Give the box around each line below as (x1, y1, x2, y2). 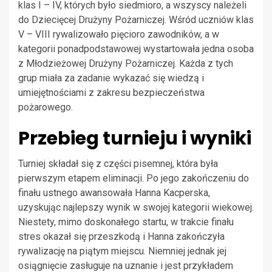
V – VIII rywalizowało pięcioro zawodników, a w (18, 29, 219, 41)
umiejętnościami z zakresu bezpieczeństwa (18, 87, 205, 99)
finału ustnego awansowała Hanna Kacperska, (18, 187, 210, 199)
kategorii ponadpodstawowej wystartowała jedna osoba (18, 43, 254, 55)
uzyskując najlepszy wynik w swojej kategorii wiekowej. (18, 202, 254, 214)
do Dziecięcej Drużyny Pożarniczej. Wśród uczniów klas (18, 14, 254, 26)
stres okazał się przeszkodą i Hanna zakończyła (18, 231, 225, 243)
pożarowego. (18, 101, 73, 114)
